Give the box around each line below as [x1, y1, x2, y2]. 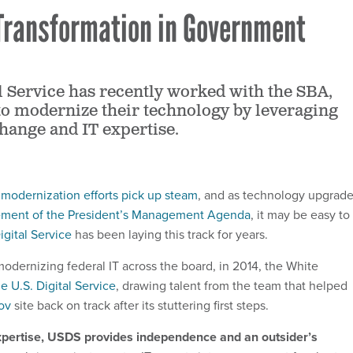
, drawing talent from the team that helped [116, 276, 347, 295]
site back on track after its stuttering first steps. [11, 295, 269, 314]
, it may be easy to [251, 205, 350, 224]
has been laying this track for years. [72, 225, 268, 243]
